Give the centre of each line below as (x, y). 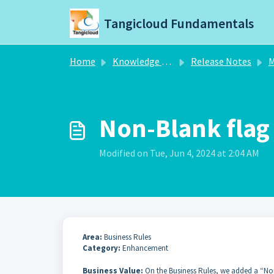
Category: (102, 248)
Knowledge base (137, 61)
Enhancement (145, 248)
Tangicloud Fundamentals (179, 23)
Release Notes (221, 61)
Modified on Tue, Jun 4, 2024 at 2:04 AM (179, 153)
